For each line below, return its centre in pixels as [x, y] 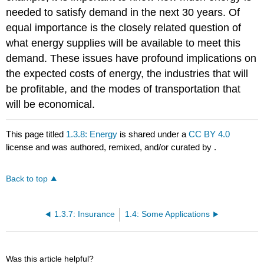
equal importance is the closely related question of [124, 28]
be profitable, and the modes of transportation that [123, 89]
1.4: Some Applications [168, 214]
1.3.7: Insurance [84, 214]
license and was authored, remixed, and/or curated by [110, 147]
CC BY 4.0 [209, 134]
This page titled [36, 134]
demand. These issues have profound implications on [131, 59]
